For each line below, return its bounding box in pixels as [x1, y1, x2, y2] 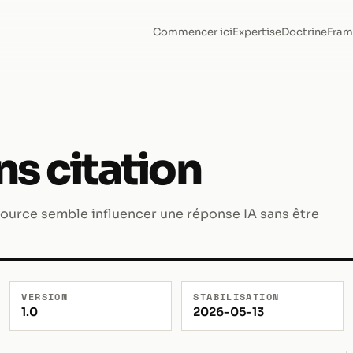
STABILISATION [193, 289, 280, 303]
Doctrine [281, 24, 327, 39]
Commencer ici [152, 24, 232, 39]
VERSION [21, 289, 69, 303]
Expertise [232, 24, 281, 39]
